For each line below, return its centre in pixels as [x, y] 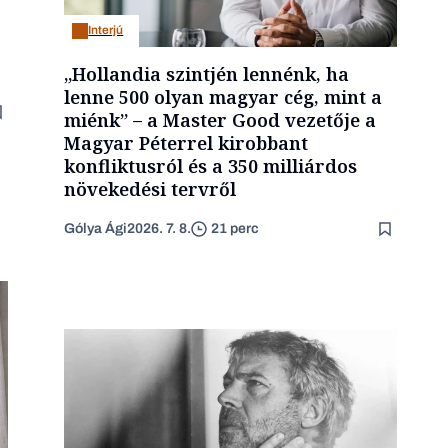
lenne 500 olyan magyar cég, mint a [223, 96]
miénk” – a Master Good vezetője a [220, 119]
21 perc [235, 229]
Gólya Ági [96, 228]
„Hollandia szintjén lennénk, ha [207, 73]
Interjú [106, 30]
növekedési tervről [150, 188]
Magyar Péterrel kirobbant [186, 142]
